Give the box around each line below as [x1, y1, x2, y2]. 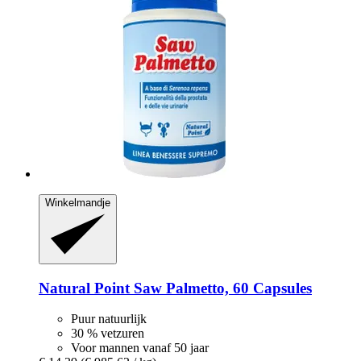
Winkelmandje [45, 196, 110, 209]
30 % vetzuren [71, 326, 144, 341]
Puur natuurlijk [71, 312, 147, 326]
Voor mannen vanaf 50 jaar [71, 341, 209, 355]
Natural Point [39, 279, 130, 297]
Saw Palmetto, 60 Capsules [130, 279, 312, 297]
